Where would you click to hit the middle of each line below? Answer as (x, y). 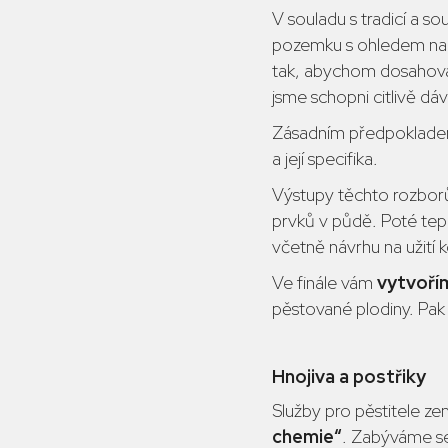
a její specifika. (325, 158)
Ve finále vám (324, 282)
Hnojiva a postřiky (349, 376)
